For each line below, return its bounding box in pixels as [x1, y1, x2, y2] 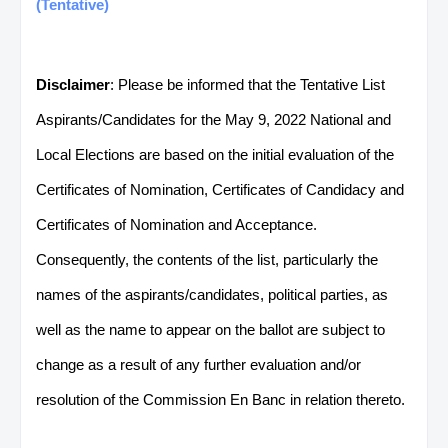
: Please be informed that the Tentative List [110, 75, 385, 93]
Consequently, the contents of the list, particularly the [36, 250, 378, 268]
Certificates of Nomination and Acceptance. [36, 215, 317, 233]
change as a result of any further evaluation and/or [36, 355, 361, 373]
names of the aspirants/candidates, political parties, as [36, 285, 388, 303]
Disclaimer [36, 75, 110, 93]
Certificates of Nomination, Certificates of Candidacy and [36, 180, 404, 198]
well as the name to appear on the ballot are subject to [36, 320, 385, 338]
